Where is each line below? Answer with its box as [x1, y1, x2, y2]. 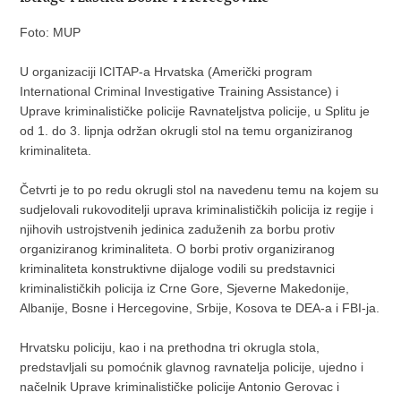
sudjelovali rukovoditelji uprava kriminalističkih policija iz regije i [20, 201, 374, 217]
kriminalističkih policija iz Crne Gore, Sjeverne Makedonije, [20, 280, 350, 295]
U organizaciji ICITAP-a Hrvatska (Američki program [20, 64, 313, 79]
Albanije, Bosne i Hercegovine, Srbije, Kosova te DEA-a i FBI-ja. [20, 300, 380, 315]
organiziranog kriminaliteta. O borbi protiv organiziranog [20, 241, 336, 256]
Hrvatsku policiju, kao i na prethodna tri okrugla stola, [20, 339, 320, 354]
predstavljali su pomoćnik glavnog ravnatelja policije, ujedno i [20, 359, 364, 374]
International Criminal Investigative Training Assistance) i [20, 83, 339, 98]
